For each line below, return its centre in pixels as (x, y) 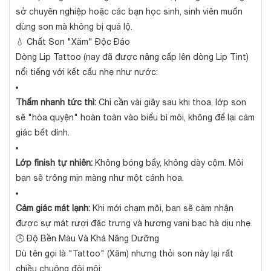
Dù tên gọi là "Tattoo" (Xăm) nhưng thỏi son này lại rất (125, 254)
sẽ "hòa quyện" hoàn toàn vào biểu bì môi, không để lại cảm (135, 118)
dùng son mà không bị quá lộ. (74, 27)
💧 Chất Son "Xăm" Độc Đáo (73, 42)
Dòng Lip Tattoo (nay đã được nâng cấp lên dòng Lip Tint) (132, 57)
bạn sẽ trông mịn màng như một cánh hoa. (100, 178)
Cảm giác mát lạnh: (53, 208)
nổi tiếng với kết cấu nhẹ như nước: (87, 72)
